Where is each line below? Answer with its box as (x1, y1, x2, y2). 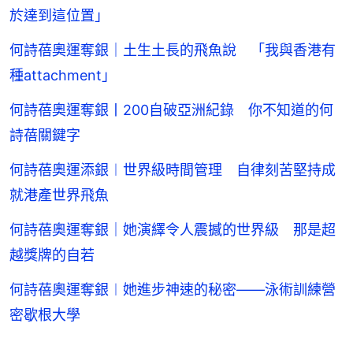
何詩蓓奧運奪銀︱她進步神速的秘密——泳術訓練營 (9, 281, 336, 299)
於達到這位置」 (9, 7, 109, 24)
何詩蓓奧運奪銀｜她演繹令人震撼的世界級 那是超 (9, 221, 336, 239)
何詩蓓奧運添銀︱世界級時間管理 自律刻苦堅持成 (9, 162, 336, 179)
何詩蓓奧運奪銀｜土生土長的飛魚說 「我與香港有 (9, 42, 336, 59)
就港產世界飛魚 (9, 187, 109, 204)
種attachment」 (9, 67, 116, 84)
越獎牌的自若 (9, 247, 95, 264)
